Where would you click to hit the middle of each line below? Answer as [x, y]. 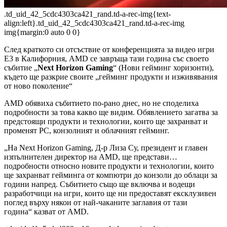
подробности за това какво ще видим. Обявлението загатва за [111, 112]
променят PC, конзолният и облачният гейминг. [87, 130]
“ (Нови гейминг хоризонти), [163, 67]
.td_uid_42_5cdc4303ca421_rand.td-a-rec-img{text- [87, 14]
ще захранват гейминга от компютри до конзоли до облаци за [111, 175]
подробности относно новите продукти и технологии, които [109, 166]
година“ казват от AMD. [46, 211]
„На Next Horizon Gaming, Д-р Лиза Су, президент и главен [106, 147]
